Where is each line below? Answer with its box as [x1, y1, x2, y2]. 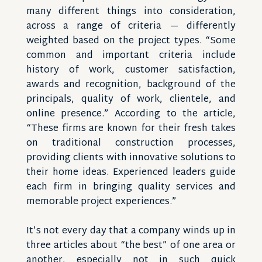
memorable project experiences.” [26, 194, 177, 211]
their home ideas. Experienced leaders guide [26, 164, 236, 181]
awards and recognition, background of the [26, 77, 236, 94]
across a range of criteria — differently [26, 18, 236, 35]
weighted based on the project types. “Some [26, 33, 236, 50]
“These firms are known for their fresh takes [26, 120, 236, 137]
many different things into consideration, [26, 4, 236, 20]
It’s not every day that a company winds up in [26, 223, 236, 240]
